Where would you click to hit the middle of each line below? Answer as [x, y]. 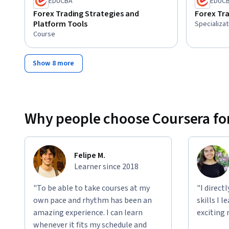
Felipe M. [90, 155]
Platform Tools [61, 24]
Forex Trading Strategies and [86, 14]
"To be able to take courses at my [91, 188]
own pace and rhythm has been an [93, 200]
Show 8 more [54, 63]
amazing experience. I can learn [88, 212]
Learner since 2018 [106, 166]
